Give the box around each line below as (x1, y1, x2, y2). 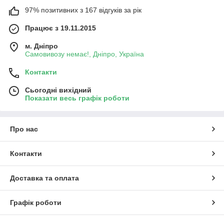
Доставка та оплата (10, 173, 79, 182)
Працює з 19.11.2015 (25, 23, 96, 32)
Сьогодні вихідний (25, 85, 91, 94)
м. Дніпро (25, 41, 58, 50)
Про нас (10, 124, 38, 133)
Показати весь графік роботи (25, 93, 129, 102)
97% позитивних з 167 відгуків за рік (25, 5, 141, 14)
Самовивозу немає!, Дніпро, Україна (25, 49, 144, 58)
